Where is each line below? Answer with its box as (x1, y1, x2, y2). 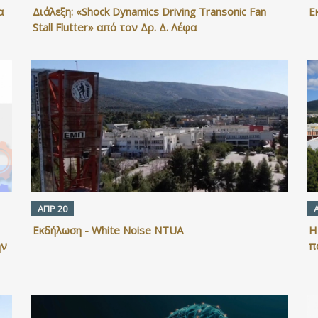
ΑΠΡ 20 (37, 202, 67, 216)
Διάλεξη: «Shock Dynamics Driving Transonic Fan (32, 4, 266, 19)
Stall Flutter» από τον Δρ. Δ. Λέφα (32, 20, 197, 35)
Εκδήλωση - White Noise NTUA (32, 223, 183, 238)
